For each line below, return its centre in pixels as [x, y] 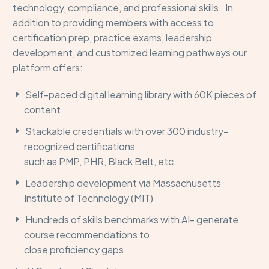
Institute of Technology [77, 198]
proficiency [75, 250]
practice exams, [130, 37]
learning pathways [190, 52]
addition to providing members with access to [113, 22]
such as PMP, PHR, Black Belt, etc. [101, 161]
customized [122, 52]
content [43, 109]
